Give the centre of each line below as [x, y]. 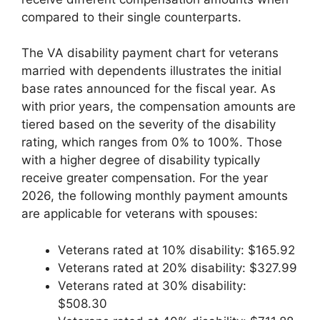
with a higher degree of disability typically [141, 160]
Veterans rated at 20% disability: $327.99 [177, 267]
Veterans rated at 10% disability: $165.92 [176, 250]
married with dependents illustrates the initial [151, 71]
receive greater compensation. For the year [145, 178]
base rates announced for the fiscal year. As [149, 89]
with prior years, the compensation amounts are [159, 107]
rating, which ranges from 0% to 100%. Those [152, 142]
